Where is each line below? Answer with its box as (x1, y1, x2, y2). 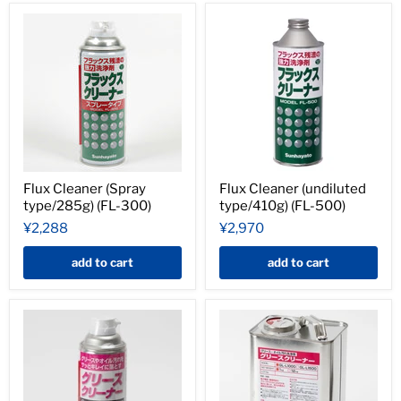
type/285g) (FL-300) (23, 198, 151, 214)
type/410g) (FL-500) (219, 198, 346, 214)
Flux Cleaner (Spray (23, 181, 146, 197)
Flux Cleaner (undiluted (219, 181, 366, 197)
